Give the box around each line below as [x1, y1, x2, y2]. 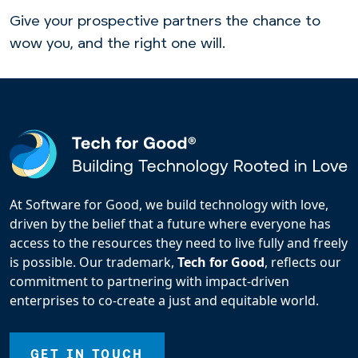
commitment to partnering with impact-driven [10, 272, 289, 291]
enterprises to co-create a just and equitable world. [10, 292, 319, 310]
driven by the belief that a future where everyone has [10, 215, 331, 233]
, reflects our [265, 253, 341, 272]
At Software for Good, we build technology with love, [10, 196, 328, 214]
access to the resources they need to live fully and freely [10, 234, 348, 253]
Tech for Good [177, 253, 265, 272]
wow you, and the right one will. [10, 36, 225, 52]
